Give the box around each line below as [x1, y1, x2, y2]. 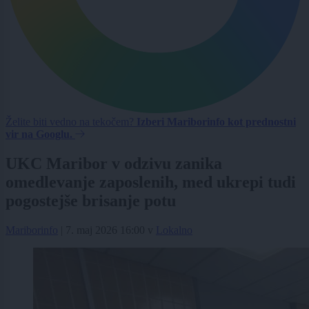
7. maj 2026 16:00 [66, 223, 145, 236]
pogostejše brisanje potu [6, 191, 176, 210]
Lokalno [156, 223, 192, 236]
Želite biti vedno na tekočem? [6, 115, 137, 128]
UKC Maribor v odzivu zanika [6, 154, 222, 172]
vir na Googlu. [6, 128, 72, 140]
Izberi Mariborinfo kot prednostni [137, 115, 296, 128]
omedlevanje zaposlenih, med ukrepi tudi [6, 172, 296, 191]
